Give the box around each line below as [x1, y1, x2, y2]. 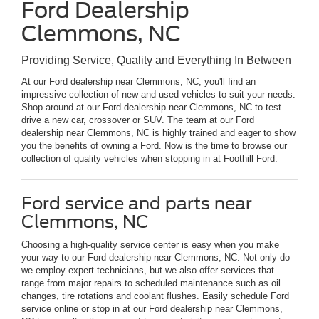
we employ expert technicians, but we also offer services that [21, 265, 274, 276]
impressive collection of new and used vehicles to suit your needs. [21, 89, 296, 100]
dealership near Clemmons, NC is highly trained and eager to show [21, 127, 296, 139]
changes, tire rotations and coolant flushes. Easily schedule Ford [21, 291, 289, 302]
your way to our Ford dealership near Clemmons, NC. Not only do [21, 252, 290, 263]
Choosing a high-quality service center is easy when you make [21, 239, 279, 251]
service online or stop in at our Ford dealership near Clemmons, [21, 303, 283, 315]
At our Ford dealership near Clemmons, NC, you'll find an [21, 76, 256, 88]
